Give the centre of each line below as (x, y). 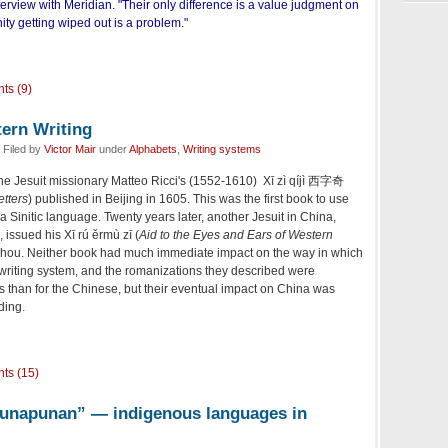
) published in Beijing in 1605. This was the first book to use (188, 198)
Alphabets (153, 148)
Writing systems (222, 148)
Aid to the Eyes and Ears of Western (236, 234)
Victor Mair (70, 148)
